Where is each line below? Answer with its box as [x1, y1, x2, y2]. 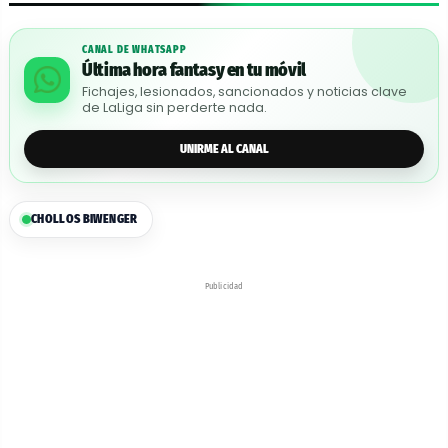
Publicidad [204, 281, 244, 291]
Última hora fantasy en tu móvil [82, 59, 306, 81]
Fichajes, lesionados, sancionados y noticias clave [82, 83, 407, 100]
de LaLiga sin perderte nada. [82, 99, 267, 116]
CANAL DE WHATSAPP [82, 44, 187, 56]
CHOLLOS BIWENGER [31, 212, 138, 226]
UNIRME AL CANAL [179, 141, 269, 156]
